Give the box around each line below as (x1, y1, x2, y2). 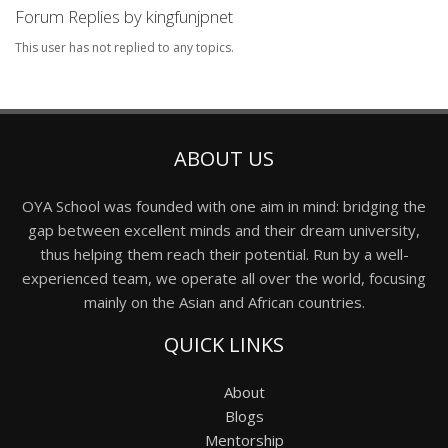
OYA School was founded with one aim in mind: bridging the (22, 195, 426, 216)
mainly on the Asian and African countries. (83, 291, 365, 312)
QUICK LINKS (164, 330, 284, 358)
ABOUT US (174, 144, 274, 172)
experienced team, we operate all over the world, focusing (22, 267, 426, 288)
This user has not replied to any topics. (15, 38, 234, 56)
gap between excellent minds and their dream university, (28, 219, 420, 240)
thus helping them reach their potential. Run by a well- (39, 243, 409, 264)
